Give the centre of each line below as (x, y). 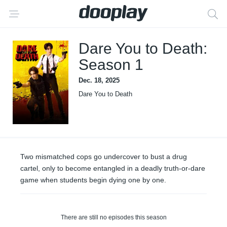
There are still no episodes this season (113, 217)
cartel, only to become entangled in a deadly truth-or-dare (113, 168)
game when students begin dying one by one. (93, 180)
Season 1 (111, 65)
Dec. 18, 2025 (99, 80)
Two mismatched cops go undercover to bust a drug (104, 157)
